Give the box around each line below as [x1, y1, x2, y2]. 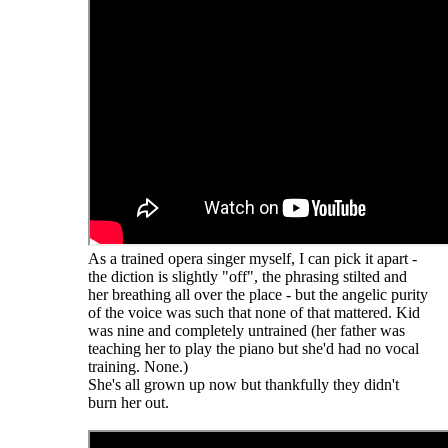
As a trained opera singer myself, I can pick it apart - [88, 249, 417, 267]
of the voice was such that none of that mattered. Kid [88, 303, 420, 321]
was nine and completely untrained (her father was [88, 321, 405, 339]
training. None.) [88, 357, 188, 375]
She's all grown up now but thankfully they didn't [88, 375, 399, 393]
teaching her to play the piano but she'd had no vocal [88, 339, 419, 357]
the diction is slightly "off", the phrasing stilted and [88, 267, 407, 285]
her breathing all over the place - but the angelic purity [88, 285, 428, 303]
